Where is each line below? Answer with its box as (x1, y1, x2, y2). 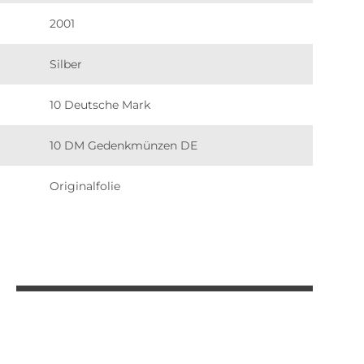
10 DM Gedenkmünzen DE (49, 137, 197, 153)
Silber (49, 56, 82, 71)
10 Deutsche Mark (49, 97, 150, 112)
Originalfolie (49, 178, 120, 193)
